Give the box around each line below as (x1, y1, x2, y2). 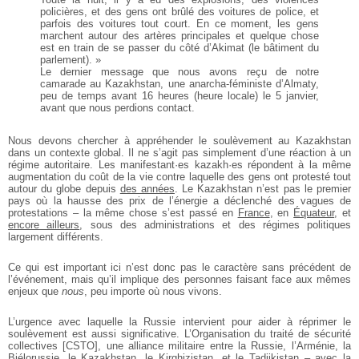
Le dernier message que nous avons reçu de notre (40, 66, 319, 79)
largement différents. (8, 231, 103, 244)
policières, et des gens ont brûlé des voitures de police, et (40, 6, 319, 18)
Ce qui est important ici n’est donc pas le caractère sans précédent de (8, 261, 351, 274)
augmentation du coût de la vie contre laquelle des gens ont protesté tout (8, 171, 351, 184)
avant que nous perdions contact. (40, 102, 195, 115)
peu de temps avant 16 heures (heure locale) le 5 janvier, (40, 90, 319, 103)
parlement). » (40, 54, 101, 67)
